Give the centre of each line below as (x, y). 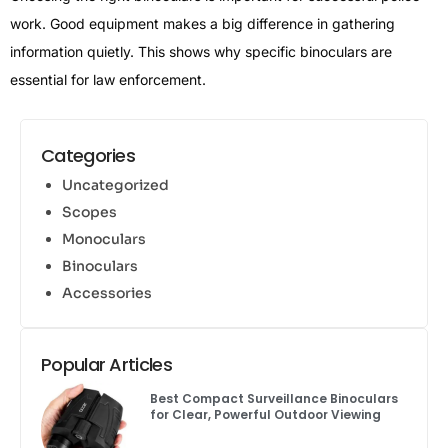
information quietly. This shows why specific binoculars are (201, 52)
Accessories (107, 292)
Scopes (89, 211)
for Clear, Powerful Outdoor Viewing (265, 414)
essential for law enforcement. (108, 80)
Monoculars (104, 238)
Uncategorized (115, 184)
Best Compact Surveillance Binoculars (273, 398)
